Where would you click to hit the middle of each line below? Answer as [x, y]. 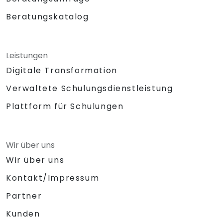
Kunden [23, 214]
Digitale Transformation [62, 70]
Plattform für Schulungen [65, 106]
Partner [24, 196]
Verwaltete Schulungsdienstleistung [90, 88]
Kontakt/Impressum [53, 178]
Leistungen [27, 55]
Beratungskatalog [48, 16]
